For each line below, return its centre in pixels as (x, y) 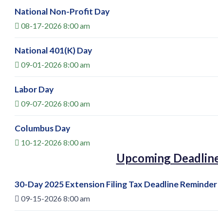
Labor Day (34, 89)
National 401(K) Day (53, 50)
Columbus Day (42, 128)
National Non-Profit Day (62, 11)
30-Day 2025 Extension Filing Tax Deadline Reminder (116, 184)
